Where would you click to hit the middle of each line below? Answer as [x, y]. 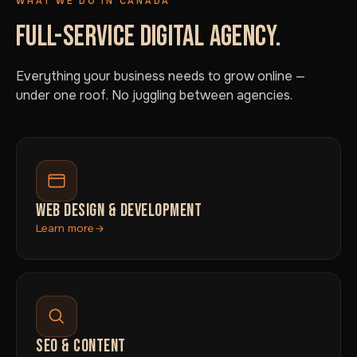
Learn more [65, 228]
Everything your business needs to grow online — [161, 76]
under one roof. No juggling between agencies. [154, 95]
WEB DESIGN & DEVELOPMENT [119, 211]
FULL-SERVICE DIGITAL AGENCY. [149, 37]
